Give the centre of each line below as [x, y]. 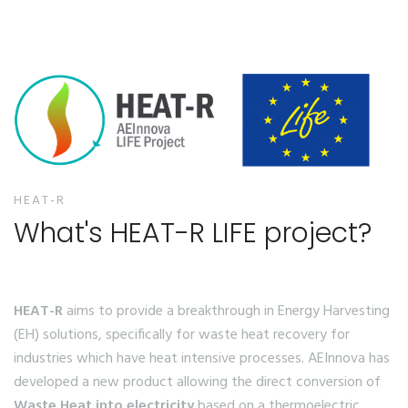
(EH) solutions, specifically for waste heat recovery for [182, 335]
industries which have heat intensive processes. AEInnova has [202, 359]
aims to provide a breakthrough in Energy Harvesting [226, 311]
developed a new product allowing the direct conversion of [197, 382]
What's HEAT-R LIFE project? [193, 233]
